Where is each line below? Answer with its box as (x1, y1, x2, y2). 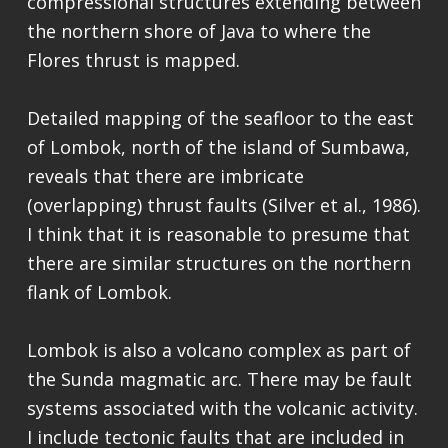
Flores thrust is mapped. (26, 48, 240, 73)
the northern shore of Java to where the (26, 19, 371, 44)
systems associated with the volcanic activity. (26, 396, 418, 421)
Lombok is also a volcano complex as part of (26, 338, 411, 363)
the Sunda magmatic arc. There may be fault (26, 367, 412, 392)
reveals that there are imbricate (26, 164, 304, 189)
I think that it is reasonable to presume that (26, 222, 410, 247)
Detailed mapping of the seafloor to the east (26, 106, 414, 131)
